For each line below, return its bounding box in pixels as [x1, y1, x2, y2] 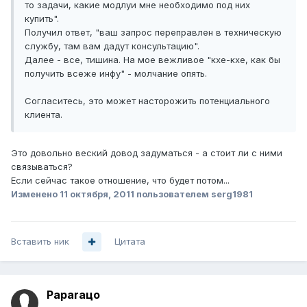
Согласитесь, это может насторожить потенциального [25, 95, 270, 107]
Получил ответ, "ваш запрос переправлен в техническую [25, 27, 282, 38]
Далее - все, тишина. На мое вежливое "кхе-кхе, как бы [25, 54, 280, 66]
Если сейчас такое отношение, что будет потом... [11, 175, 230, 186]
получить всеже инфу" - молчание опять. [25, 68, 207, 79]
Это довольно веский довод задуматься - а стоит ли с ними [11, 147, 282, 159]
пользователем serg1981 [134, 188, 253, 200]
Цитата [114, 236, 145, 247]
